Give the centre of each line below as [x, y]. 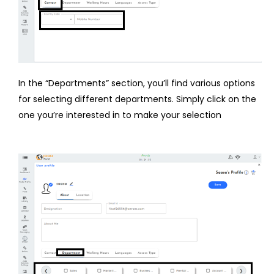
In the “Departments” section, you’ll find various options [137, 83]
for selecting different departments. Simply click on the [137, 99]
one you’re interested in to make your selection [120, 115]
